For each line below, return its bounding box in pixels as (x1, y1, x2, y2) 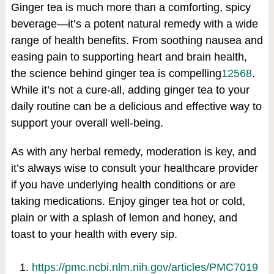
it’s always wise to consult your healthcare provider (10, 162, 258, 175)
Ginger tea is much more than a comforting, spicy (10, 1, 251, 14)
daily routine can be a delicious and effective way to (10, 100, 262, 113)
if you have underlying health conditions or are (10, 179, 235, 191)
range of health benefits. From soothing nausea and (10, 34, 263, 47)
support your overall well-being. (10, 117, 163, 130)
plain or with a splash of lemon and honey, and (10, 212, 237, 224)
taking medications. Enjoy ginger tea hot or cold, (10, 195, 245, 208)
